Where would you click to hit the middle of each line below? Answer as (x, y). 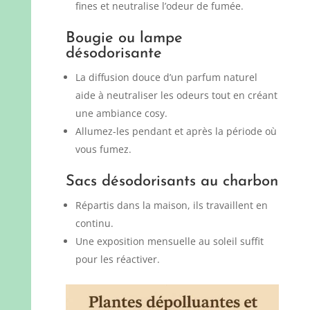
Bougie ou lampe (124, 38)
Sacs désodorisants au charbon (172, 181)
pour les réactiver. (117, 259)
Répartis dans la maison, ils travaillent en (171, 205)
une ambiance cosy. (121, 113)
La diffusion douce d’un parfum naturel (166, 77)
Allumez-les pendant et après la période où (176, 131)
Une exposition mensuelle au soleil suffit (169, 241)
